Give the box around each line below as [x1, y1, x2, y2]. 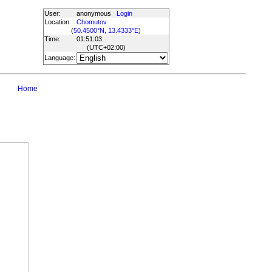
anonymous [76, 10, 117, 17]
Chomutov [76, 18, 107, 25]
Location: [44, 18, 71, 25]
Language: [44, 54, 75, 61]
